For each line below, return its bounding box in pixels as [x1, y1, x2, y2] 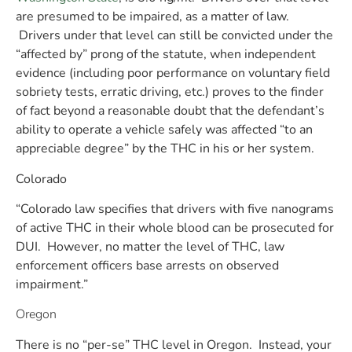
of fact [16, 102, 53, 120]
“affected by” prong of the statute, [16, 46, 207, 64]
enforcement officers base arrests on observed [16, 256, 279, 274]
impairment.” [16, 275, 88, 293]
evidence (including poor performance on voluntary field [16, 64, 330, 82]
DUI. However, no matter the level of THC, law [16, 237, 284, 255]
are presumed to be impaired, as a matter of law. [16, 8, 289, 26]
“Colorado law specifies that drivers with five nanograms [16, 200, 334, 218]
